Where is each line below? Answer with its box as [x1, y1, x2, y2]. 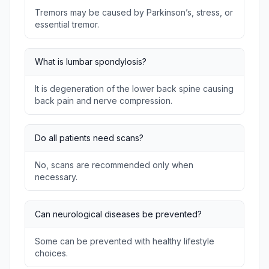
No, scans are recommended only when [35, 160, 193, 170]
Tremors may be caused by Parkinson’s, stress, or [35, 7, 233, 17]
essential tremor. [35, 19, 99, 29]
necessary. [35, 172, 77, 182]
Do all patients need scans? [35, 133, 144, 143]
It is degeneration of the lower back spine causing [35, 83, 234, 94]
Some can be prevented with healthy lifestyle [35, 236, 214, 246]
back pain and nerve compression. [35, 95, 172, 106]
